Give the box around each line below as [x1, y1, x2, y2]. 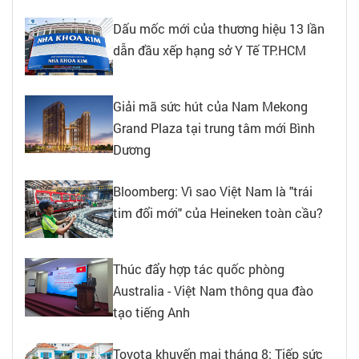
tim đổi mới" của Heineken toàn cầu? [113, 204, 323, 221]
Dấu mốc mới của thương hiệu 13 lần [113, 19, 325, 37]
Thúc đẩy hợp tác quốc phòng [113, 260, 284, 278]
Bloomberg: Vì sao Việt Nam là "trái [113, 182, 313, 200]
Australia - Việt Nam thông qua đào [113, 282, 313, 300]
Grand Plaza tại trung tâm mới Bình [113, 119, 315, 136]
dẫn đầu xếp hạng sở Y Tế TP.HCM [113, 41, 306, 58]
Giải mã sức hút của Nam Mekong [113, 97, 308, 115]
